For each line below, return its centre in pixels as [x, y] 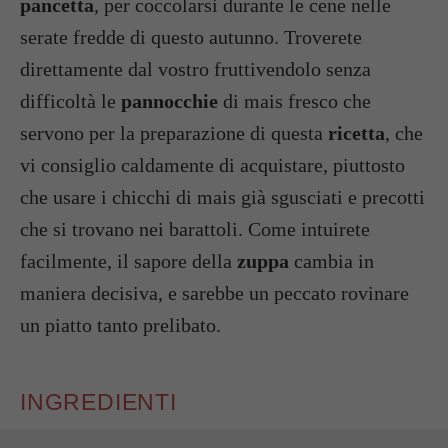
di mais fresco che [294, 101]
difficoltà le [70, 101]
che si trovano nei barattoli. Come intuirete [195, 229]
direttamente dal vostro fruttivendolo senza [195, 69]
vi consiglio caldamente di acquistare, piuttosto [212, 165]
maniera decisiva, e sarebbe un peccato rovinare [214, 293]
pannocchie [169, 101]
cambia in [331, 261]
